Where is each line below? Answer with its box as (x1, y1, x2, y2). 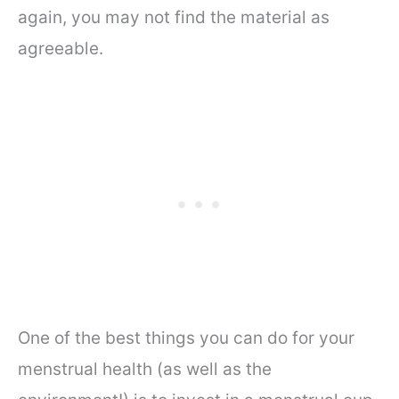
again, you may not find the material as (18, 6, 330, 28)
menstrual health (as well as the (18, 359, 272, 380)
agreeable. (18, 37, 108, 59)
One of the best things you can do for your (18, 328, 354, 349)
